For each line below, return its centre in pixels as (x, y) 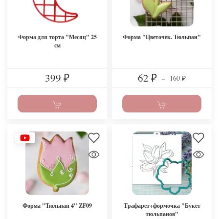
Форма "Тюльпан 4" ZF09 (57, 205)
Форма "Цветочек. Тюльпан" (162, 37)
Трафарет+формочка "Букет (162, 205)
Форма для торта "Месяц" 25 (57, 37)
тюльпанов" (162, 213)
